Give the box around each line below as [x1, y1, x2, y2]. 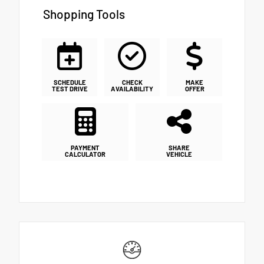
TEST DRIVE [51, 85, 88, 93]
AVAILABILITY [111, 85, 153, 93]
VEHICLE [166, 150, 192, 158]
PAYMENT [71, 143, 100, 151]
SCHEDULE [53, 78, 86, 87]
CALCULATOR [65, 150, 105, 158]
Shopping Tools [43, 6, 125, 21]
